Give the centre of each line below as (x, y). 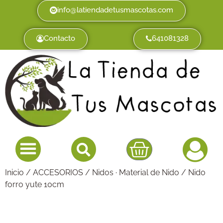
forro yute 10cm (35, 184)
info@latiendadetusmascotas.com (115, 10)
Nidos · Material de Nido (136, 172)
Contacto (59, 38)
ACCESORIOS (58, 172)
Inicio (14, 172)
